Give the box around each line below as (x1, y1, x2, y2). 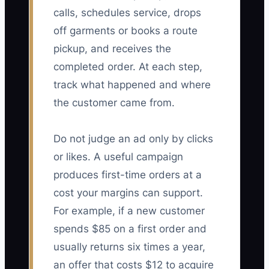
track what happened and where (53, 79, 211, 91)
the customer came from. (53, 97, 175, 109)
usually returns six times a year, (53, 241, 205, 253)
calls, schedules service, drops (53, 7, 201, 19)
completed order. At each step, (53, 61, 202, 73)
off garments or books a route (53, 25, 198, 37)
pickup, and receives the (53, 43, 171, 55)
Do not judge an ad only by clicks (53, 133, 213, 145)
